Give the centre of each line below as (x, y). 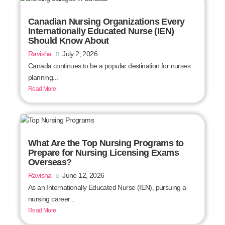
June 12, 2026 (83, 176)
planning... (43, 77)
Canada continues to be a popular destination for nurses (109, 66)
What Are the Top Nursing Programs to (106, 143)
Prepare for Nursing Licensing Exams (103, 153)
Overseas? (50, 162)
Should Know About (69, 40)
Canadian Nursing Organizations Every (106, 21)
